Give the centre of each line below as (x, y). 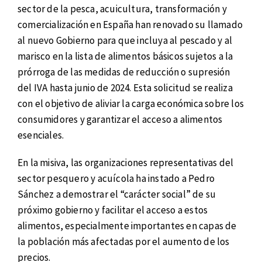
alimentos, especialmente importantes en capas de (127, 225)
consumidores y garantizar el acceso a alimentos (120, 119)
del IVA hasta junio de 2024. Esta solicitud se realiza (125, 88)
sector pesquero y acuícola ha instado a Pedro (116, 178)
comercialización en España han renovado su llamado (130, 25)
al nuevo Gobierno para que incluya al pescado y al (125, 40)
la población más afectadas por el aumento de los (124, 241)
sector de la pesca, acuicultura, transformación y (122, 9)
